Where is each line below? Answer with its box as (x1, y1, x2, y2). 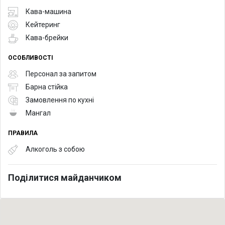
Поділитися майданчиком (8, 172, 122, 183)
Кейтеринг (26, 21, 60, 29)
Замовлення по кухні (26, 96, 94, 104)
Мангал (26, 109, 51, 118)
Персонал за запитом (26, 70, 96, 78)
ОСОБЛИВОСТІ (8, 54, 53, 61)
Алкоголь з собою (26, 145, 85, 154)
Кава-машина (26, 8, 71, 16)
